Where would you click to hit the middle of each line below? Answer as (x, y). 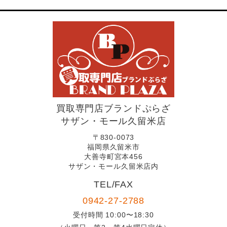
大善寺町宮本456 (113, 156)
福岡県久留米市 (113, 147)
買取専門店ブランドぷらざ (113, 108)
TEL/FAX (113, 184)
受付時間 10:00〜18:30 (113, 215)
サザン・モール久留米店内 (113, 166)
